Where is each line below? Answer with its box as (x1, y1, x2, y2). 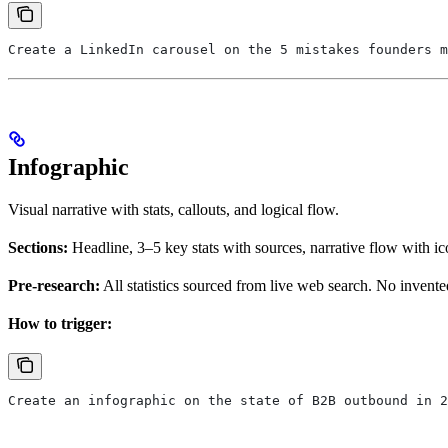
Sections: (8, 239, 68, 257)
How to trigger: (8, 315, 112, 333)
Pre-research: (8, 277, 100, 295)
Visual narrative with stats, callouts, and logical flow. (8, 201, 339, 219)
